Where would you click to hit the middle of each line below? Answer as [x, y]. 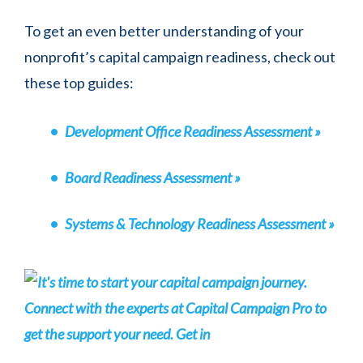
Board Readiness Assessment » [153, 178]
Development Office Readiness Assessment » [193, 132]
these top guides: [79, 83]
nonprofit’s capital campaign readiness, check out [180, 57]
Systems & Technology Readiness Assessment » [200, 224]
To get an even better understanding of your [164, 31]
